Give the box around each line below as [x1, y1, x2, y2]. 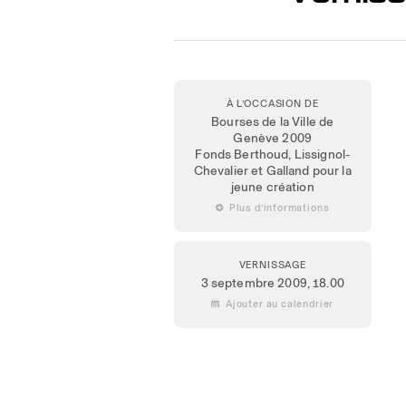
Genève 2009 [233, 128, 313, 148]
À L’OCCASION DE [227, 96, 319, 111]
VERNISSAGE [238, 257, 306, 272]
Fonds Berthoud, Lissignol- [195, 144, 351, 164]
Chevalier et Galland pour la [193, 160, 352, 180]
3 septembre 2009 [200, 273, 307, 293]
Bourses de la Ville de [211, 111, 334, 131]
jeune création [230, 177, 314, 197]
